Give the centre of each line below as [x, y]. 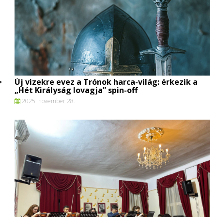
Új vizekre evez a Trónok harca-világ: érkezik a [106, 82]
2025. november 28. [48, 101]
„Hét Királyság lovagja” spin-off [76, 90]
